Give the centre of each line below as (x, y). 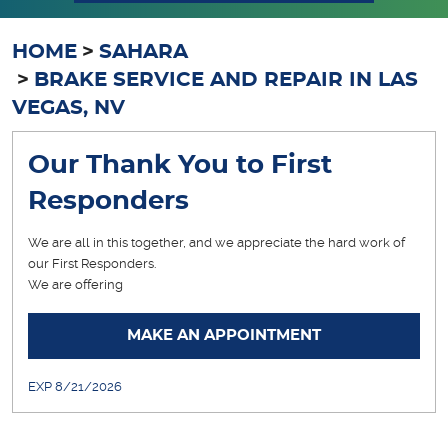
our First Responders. (92, 264)
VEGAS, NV (68, 107)
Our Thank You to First (180, 165)
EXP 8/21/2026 (75, 387)
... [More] (152, 285)
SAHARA (143, 51)
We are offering (75, 285)
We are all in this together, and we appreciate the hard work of (216, 243)
